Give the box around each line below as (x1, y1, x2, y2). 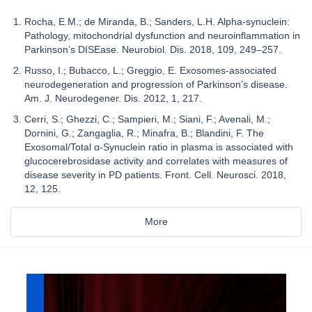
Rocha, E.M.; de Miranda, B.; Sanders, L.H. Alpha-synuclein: (24, 15, 290, 27)
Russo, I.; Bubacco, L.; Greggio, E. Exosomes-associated (24, 64, 276, 76)
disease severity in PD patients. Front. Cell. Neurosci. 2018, (24, 169, 286, 180)
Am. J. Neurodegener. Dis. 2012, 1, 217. (24, 92, 202, 104)
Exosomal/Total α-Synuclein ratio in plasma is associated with (24, 141, 293, 153)
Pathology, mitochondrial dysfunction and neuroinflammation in (24, 29, 300, 41)
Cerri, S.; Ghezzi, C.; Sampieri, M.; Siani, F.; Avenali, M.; (24, 113, 270, 125)
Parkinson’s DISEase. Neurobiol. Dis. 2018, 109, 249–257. (24, 43, 281, 55)
